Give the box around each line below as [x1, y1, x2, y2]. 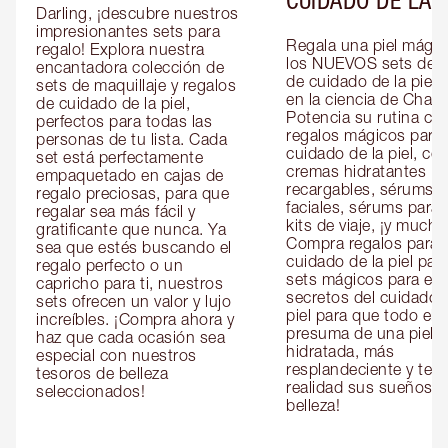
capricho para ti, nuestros [36, 273, 223, 292]
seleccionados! [36, 381, 145, 400]
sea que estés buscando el [36, 237, 232, 256]
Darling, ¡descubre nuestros [36, 3, 239, 22]
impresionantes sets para [36, 21, 220, 40]
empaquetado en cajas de [36, 165, 224, 184]
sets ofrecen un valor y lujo [36, 291, 231, 310]
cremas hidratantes [286, 161, 426, 180]
